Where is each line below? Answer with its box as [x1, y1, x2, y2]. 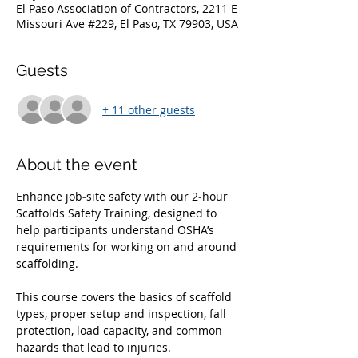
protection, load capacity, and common [16, 323, 225, 338]
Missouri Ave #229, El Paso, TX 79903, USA [16, 16, 238, 31]
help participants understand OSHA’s [16, 222, 217, 237]
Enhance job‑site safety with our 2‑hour [16, 189, 231, 204]
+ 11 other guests [102, 101, 195, 117]
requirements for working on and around [16, 239, 240, 254]
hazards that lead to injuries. [16, 340, 174, 355]
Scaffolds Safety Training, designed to [16, 205, 220, 221]
